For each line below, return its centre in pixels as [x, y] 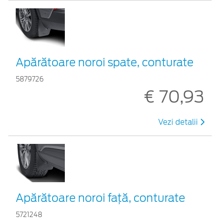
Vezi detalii [179, 122]
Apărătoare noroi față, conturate [100, 198]
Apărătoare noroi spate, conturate [105, 62]
